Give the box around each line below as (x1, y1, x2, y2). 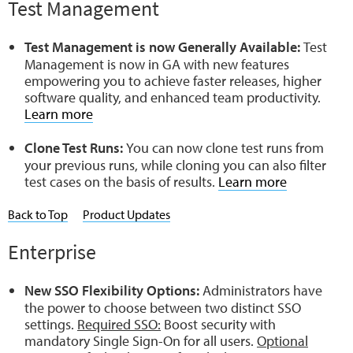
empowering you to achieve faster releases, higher (24, 71, 321, 90)
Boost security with (161, 314, 276, 333)
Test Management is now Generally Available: (24, 37, 303, 56)
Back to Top (8, 206, 68, 222)
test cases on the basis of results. (24, 172, 218, 191)
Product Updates (83, 206, 170, 222)
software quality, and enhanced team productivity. (24, 87, 321, 106)
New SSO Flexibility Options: (24, 281, 203, 299)
